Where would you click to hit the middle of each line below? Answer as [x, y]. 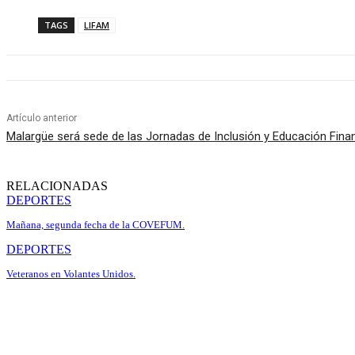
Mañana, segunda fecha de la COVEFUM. [95, 225]
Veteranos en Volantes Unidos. [71, 274]
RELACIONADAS [57, 186]
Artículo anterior [42, 118]
